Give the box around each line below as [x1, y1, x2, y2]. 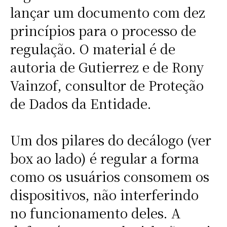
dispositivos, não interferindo [10, 185, 199, 204]
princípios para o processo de [10, 21, 196, 40]
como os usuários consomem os [10, 167, 209, 186]
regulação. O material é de [10, 40, 175, 58]
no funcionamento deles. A [10, 204, 180, 222]
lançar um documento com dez [10, 3, 205, 22]
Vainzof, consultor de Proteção [10, 76, 204, 95]
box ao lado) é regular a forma [10, 149, 199, 168]
